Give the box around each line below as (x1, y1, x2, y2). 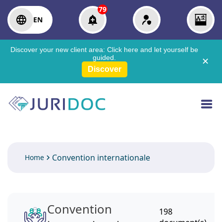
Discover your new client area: (10, 46, 107, 54)
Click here (107, 46, 140, 54)
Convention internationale (52, 152, 150, 164)
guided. (93, 54, 116, 61)
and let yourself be (140, 46, 198, 54)
